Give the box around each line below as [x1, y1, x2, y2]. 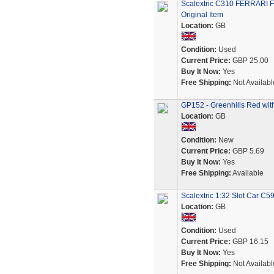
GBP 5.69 [230, 147, 264, 155]
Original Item [180, 10, 223, 19]
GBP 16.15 [230, 237, 268, 246]
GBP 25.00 [230, 56, 268, 65]
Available [231, 169, 264, 177]
